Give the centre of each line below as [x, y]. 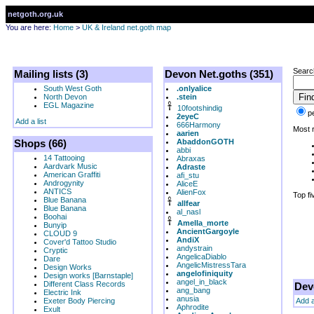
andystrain [194, 248]
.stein [187, 97]
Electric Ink [62, 292]
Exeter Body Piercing [79, 301]
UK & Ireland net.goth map [127, 27]
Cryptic [56, 250]
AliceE [187, 184]
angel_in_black [202, 282]
